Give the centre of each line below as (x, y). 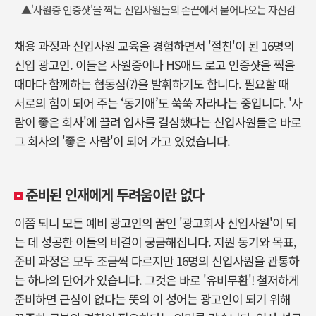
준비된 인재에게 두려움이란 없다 (115, 194)
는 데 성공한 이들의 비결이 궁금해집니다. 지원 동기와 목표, (155, 241)
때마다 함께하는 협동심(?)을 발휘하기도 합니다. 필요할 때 (152, 83)
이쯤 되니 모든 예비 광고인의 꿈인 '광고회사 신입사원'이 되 (155, 222)
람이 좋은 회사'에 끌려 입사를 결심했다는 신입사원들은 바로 (158, 121)
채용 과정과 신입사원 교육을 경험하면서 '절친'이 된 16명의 (154, 45)
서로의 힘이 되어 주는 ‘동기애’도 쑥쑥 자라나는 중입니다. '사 (158, 102)
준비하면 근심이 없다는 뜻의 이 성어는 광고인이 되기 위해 (152, 298)
